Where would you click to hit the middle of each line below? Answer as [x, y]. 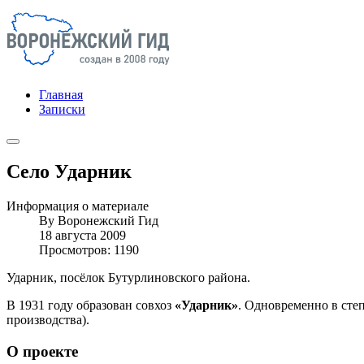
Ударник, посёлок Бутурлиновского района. [128, 277]
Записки [62, 109]
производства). [48, 319]
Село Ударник [69, 171]
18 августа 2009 [82, 235]
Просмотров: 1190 [89, 249]
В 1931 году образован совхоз [91, 305]
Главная [61, 95]
